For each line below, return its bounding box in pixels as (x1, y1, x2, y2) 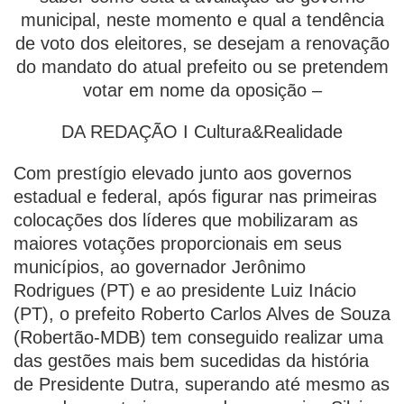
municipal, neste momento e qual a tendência (20, 10, 384, 30)
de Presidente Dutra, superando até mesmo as (14, 374, 390, 394)
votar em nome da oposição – (82, 80, 322, 100)
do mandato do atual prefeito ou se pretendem (15, 57, 389, 77)
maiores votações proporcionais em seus (14, 234, 342, 253)
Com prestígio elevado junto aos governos (14, 163, 352, 183)
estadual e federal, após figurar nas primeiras (14, 187, 377, 207)
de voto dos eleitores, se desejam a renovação (14, 33, 390, 53)
